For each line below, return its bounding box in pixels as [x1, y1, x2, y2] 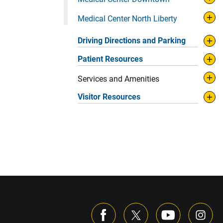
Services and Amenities [78, 74, 159, 84]
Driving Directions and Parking [78, 36, 186, 46]
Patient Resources [78, 54, 143, 64]
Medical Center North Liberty [78, 14, 177, 24]
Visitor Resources [78, 92, 140, 102]
